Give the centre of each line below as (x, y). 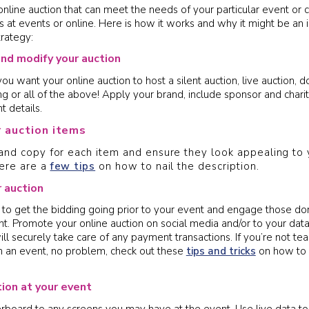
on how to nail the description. (177, 166)
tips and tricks (221, 251)
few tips (73, 166)
